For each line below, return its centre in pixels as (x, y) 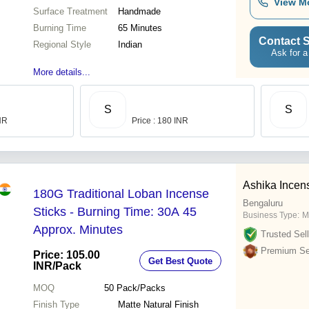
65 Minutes (140, 28)
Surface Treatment (70, 12)
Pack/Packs (141, 288)
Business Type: (271, 216)
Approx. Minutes (78, 230)
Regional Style (62, 45)
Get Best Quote (180, 261)
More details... (62, 72)
